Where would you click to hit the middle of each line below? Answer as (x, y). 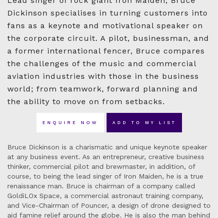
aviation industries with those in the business (103, 76)
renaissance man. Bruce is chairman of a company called (101, 186)
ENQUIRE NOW (70, 123)
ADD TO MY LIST (144, 123)
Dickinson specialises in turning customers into (108, 13)
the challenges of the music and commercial (102, 64)
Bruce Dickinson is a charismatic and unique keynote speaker (107, 147)
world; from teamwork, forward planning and (103, 89)
